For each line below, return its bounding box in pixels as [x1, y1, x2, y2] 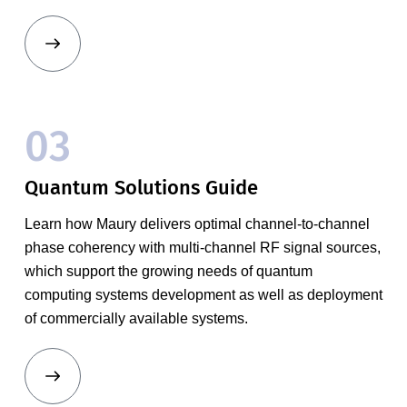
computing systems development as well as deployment [24, 287, 382, 303]
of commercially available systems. [24, 311, 248, 327]
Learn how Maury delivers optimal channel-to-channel [24, 216, 370, 233]
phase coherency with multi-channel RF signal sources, [24, 240, 381, 256]
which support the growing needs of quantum [24, 263, 313, 280]
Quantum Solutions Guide [24, 175, 258, 201]
